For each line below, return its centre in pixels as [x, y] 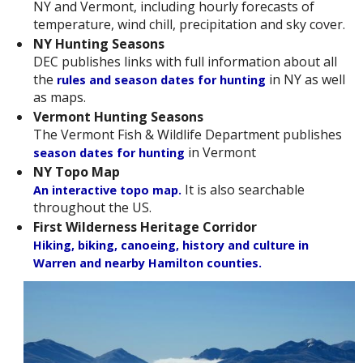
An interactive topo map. [107, 190]
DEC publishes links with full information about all [185, 62]
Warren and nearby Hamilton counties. [147, 263]
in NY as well [305, 80]
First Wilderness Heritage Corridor [145, 227]
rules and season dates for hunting [161, 80]
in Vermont [220, 153]
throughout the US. [92, 208]
